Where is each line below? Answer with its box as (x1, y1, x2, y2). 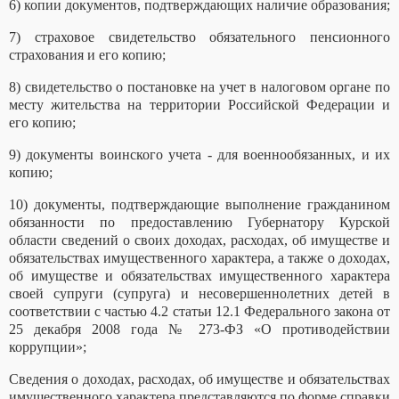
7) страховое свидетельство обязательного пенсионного (9, 29, 390, 45)
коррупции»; (9, 339, 86, 355)
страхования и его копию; (9, 47, 166, 63)
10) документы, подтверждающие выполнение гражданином (9, 197, 390, 213)
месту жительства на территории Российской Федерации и (9, 97, 390, 113)
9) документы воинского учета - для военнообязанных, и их (9, 147, 390, 163)
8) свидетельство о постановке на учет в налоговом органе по (9, 79, 390, 95)
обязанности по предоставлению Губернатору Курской (9, 215, 390, 231)
